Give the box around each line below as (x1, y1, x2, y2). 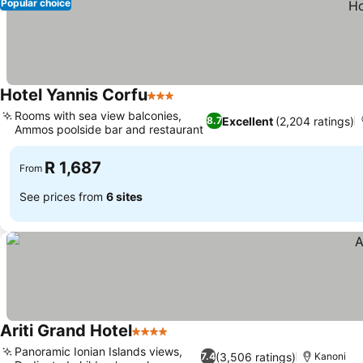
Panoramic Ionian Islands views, (15, 344, 182, 358)
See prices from (19, 189, 106, 203)
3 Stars (147, 96, 190, 112)
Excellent (222, 113, 274, 128)
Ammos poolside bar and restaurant (15, 122, 203, 136)
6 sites (106, 189, 143, 203)
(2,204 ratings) (275, 113, 355, 128)
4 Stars (131, 331, 175, 348)
